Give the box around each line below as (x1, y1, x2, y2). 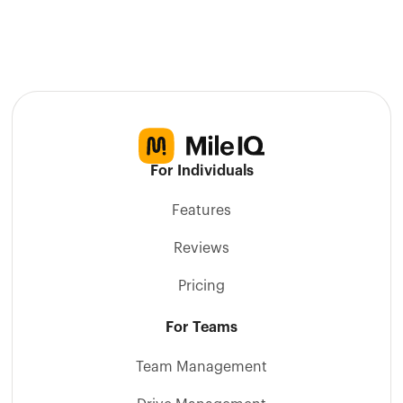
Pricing (178, 278, 225, 293)
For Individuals (149, 163, 254, 178)
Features (172, 202, 231, 218)
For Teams (166, 319, 237, 335)
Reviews (174, 240, 229, 255)
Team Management (136, 359, 267, 374)
